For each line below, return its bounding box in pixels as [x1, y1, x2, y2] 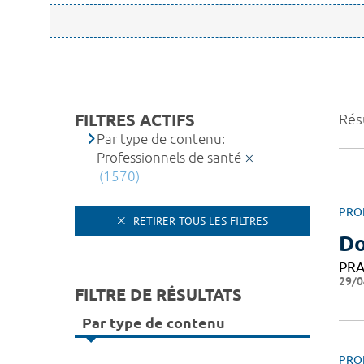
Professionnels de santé [97, 149, 242, 165]
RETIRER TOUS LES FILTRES [130, 213, 268, 228]
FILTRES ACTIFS [75, 110, 195, 129]
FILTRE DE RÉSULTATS [75, 284, 242, 304]
